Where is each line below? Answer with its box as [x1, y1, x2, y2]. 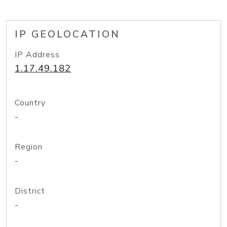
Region [15, 141, 43, 153]
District [15, 185, 45, 197]
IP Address [15, 49, 60, 60]
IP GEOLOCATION [15, 28, 120, 41]
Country [15, 97, 46, 108]
